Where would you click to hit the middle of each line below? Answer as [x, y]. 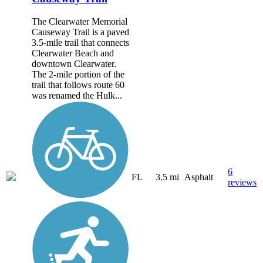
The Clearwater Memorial [80, 21]
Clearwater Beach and [73, 53]
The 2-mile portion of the [78, 74]
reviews [242, 183]
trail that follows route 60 [78, 85]
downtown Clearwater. [74, 63]
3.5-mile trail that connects [80, 42]
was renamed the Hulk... [77, 95]
